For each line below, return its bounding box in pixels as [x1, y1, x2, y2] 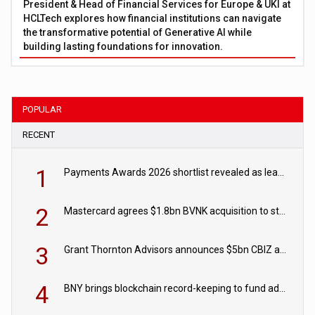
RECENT [22, 129, 56, 141]
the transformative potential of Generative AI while [23, 27, 252, 39]
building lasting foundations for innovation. [23, 41, 224, 53]
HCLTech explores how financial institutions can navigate [23, 13, 282, 25]
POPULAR [22, 104, 63, 115]
